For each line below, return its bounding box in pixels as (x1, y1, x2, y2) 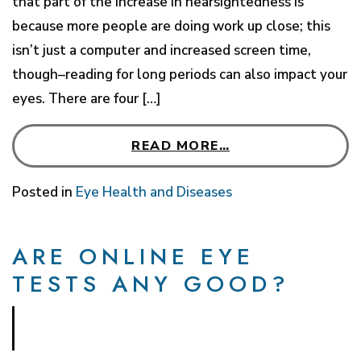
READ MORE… (131, 136, 230, 155)
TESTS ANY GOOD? (12, 267, 290, 301)
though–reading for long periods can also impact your (12, 64, 347, 84)
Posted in (12, 182, 76, 201)
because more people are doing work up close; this (12, 16, 330, 35)
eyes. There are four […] (12, 89, 161, 108)
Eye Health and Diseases (76, 182, 232, 201)
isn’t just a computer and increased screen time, (12, 40, 311, 60)
